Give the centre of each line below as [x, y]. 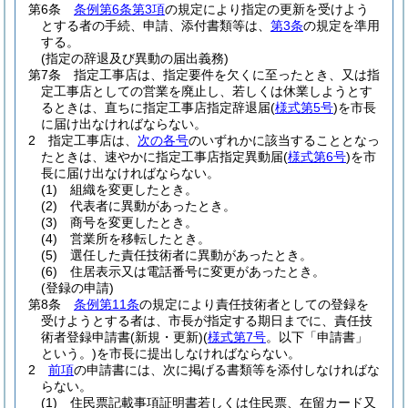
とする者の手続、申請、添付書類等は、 [156, 25]
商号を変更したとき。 [134, 222]
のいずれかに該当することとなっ [284, 140]
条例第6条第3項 [119, 9]
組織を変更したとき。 [134, 189]
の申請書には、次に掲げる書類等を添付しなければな [227, 370]
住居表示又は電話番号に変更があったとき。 [198, 271]
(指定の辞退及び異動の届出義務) [135, 58]
